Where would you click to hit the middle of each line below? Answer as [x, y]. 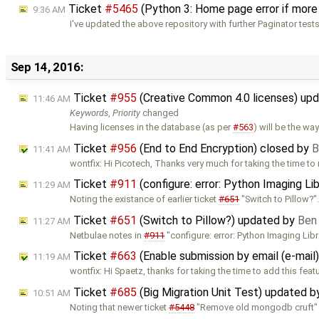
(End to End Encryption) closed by [224, 148]
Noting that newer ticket [120, 307]
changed [160, 113]
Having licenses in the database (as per [152, 127]
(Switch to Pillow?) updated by [217, 220]
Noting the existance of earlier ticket [145, 199]
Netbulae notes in [107, 235]
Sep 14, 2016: [47, 67]
